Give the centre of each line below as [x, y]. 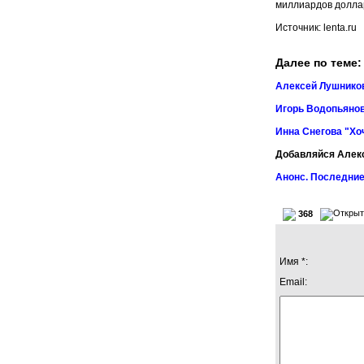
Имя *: [294, 261]
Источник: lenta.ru [316, 27]
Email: [293, 282]
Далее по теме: [318, 62]
